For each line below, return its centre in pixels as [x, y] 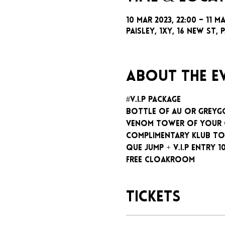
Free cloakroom [160, 160]
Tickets [153, 197]
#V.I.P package [153, 100]
